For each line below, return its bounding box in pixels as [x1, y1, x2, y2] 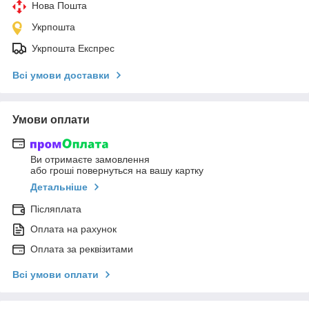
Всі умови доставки [12, 69, 110, 81]
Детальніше [30, 181, 88, 193]
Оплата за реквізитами [30, 243, 133, 255]
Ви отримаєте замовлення [30, 154, 150, 166]
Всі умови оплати [12, 269, 99, 281]
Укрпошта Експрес [32, 42, 114, 54]
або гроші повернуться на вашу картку [30, 165, 203, 177]
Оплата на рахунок [30, 223, 117, 235]
